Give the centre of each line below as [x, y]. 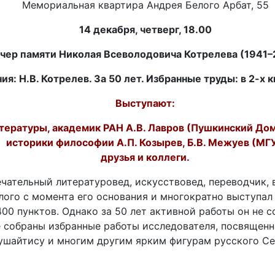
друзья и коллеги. [145, 157]
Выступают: [145, 103]
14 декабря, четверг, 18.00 [145, 30]
